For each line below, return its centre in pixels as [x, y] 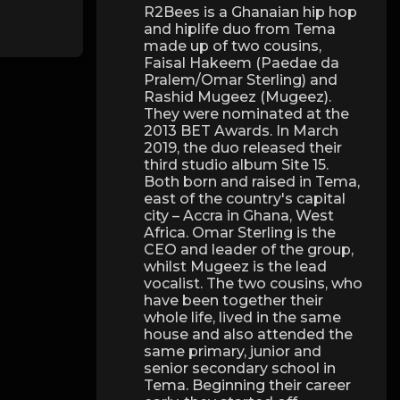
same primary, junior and [233, 352]
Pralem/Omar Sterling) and [241, 80]
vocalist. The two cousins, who [254, 284]
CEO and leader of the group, [249, 250]
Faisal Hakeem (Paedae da [242, 63]
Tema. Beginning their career [248, 386]
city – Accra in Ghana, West [239, 216]
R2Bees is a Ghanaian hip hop [251, 12]
